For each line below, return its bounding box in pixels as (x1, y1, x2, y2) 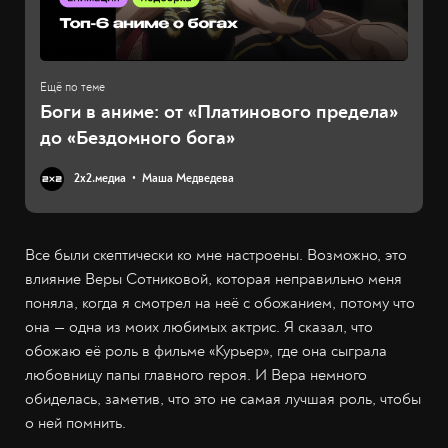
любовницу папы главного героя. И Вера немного (25, 364, 367, 385)
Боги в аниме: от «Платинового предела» (40, 98, 398, 124)
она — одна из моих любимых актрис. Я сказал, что (25, 316, 373, 337)
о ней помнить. (25, 412, 126, 433)
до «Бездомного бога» (40, 124, 235, 150)
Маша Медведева (142, 170, 234, 186)
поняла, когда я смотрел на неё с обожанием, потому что (25, 292, 415, 313)
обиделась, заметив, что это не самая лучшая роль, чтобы (25, 388, 421, 409)
